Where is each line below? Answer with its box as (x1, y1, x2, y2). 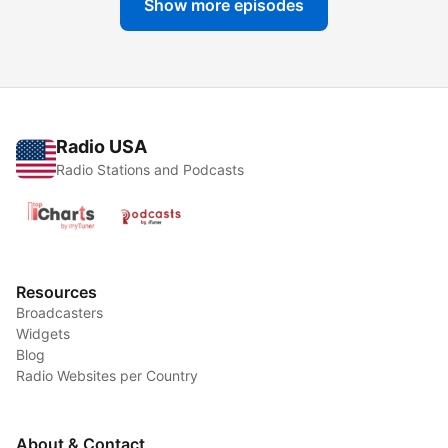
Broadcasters (16, 304, 103, 322)
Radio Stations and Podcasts (56, 161, 244, 179)
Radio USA (56, 136, 147, 158)
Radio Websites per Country (16, 367, 198, 385)
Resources (16, 282, 97, 303)
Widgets (16, 325, 70, 343)
